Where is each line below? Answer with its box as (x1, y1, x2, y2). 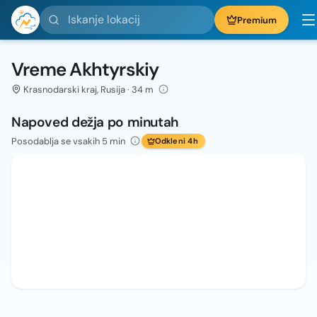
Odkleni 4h (154, 136, 198, 146)
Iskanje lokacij (39, 6, 109, 20)
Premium (237, 13, 277, 26)
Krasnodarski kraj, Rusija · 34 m (23, 83, 154, 96)
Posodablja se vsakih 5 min (11, 134, 125, 147)
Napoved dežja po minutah (11, 113, 179, 131)
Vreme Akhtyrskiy (11, 57, 159, 81)
